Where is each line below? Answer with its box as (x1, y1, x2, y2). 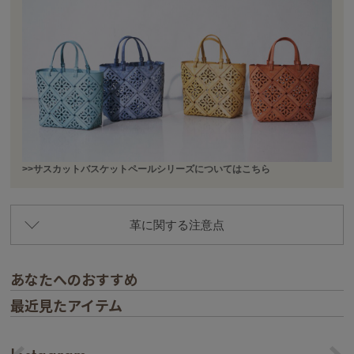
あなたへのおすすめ (10, 269, 139, 290)
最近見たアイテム (10, 295, 123, 316)
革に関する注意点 (130, 218, 224, 232)
